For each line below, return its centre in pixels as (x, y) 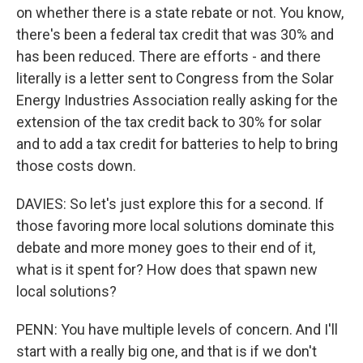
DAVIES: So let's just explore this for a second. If (170, 204)
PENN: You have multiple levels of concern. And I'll (177, 329)
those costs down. (76, 166)
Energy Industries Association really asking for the (177, 100)
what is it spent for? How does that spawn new (167, 269)
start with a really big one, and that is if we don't (167, 351)
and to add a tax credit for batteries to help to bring (177, 144)
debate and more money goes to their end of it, (166, 248)
